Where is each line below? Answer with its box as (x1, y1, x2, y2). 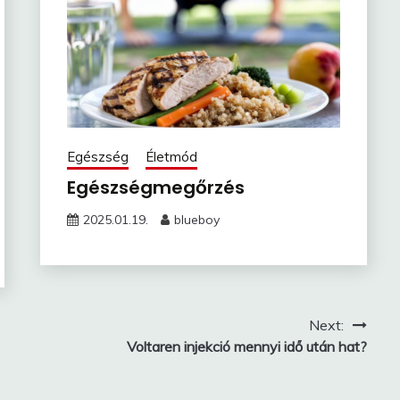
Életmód (145, 148, 197, 166)
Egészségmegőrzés (66, 175, 245, 201)
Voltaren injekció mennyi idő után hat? (126, 337, 367, 356)
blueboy (173, 212, 220, 229)
